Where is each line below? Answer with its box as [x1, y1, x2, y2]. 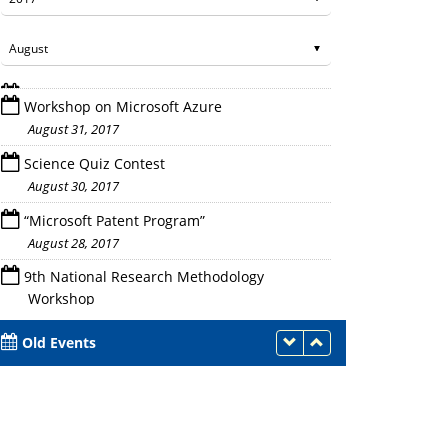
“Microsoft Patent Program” [24, 203, 205, 222]
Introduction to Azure [257, 221, 407, 242]
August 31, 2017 [28, 112, 119, 130]
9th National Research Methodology [24, 260, 264, 279]
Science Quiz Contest [24, 146, 165, 165]
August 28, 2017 [28, 226, 119, 244]
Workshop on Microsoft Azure [24, 89, 222, 108]
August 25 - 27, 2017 [28, 305, 143, 323]
